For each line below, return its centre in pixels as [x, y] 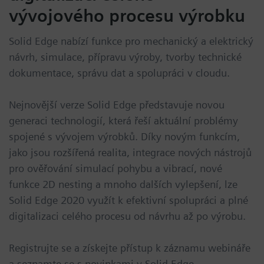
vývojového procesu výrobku [127, 16]
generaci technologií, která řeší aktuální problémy [123, 121]
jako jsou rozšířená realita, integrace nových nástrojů [130, 153]
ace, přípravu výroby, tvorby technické [154, 57]
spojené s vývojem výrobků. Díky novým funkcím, [124, 137]
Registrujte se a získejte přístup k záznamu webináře [130, 248]
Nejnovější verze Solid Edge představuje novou [117, 105]
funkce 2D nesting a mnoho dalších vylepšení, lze [123, 184]
